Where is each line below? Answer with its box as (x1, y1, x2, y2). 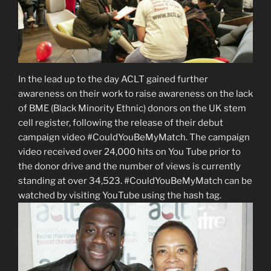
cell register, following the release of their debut (18, 117, 223, 129)
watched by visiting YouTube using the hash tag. (18, 190, 221, 201)
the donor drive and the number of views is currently (18, 161, 241, 172)
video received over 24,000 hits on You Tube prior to (18, 146, 241, 158)
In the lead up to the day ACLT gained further (18, 74, 208, 85)
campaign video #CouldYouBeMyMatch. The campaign (18, 132, 250, 143)
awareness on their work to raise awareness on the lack (18, 88, 253, 100)
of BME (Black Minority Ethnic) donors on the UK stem (18, 103, 246, 114)
